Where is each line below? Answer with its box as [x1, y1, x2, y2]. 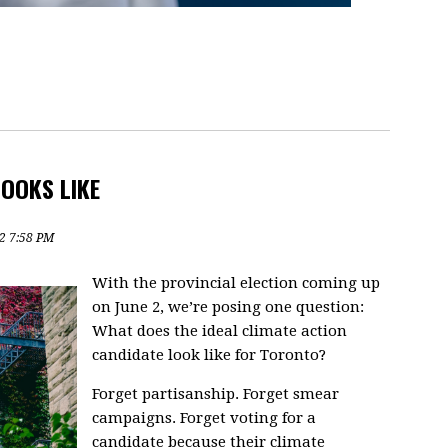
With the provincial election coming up [92, 274, 380, 292]
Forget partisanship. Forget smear [92, 385, 339, 403]
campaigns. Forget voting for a [92, 409, 316, 427]
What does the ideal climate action [92, 322, 347, 340]
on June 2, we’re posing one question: [92, 298, 364, 316]
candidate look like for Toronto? [92, 346, 326, 364]
